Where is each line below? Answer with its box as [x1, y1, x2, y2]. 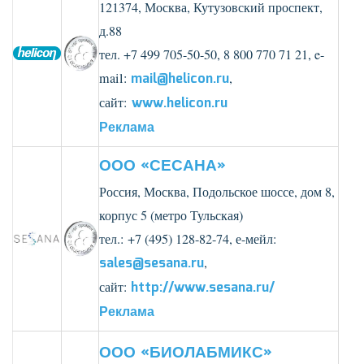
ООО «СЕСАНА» [99, 154, 226, 179]
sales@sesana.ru [99, 253, 204, 274]
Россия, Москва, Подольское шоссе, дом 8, [99, 183, 335, 201]
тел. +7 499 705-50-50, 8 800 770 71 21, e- [99, 45, 324, 63]
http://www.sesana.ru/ [131, 278, 275, 298]
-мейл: [241, 230, 276, 247]
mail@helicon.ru [131, 69, 229, 89]
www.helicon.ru [132, 93, 227, 114]
